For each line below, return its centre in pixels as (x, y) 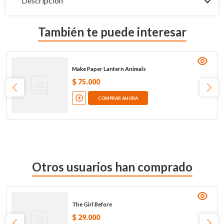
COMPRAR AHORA (118, 98)
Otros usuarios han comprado (112, 167)
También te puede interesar (112, 31)
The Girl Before (92, 204)
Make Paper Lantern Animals (109, 69)
